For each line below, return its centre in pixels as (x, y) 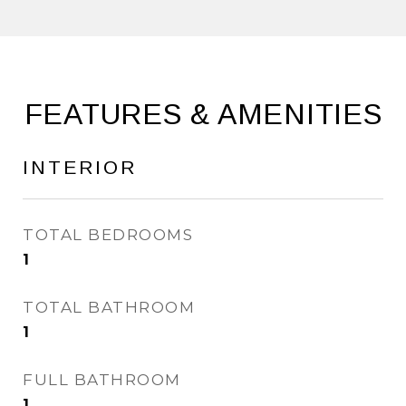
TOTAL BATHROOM (109, 307)
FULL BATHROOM (102, 380)
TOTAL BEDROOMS (108, 235)
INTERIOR (80, 167)
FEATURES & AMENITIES (203, 114)
